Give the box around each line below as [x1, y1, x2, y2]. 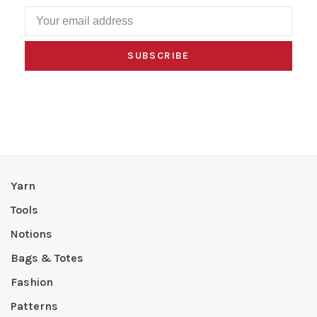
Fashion [11, 275, 53, 289]
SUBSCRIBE [127, 50, 190, 62]
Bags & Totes [11, 251, 83, 265]
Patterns [11, 299, 58, 313]
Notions [11, 227, 52, 241]
